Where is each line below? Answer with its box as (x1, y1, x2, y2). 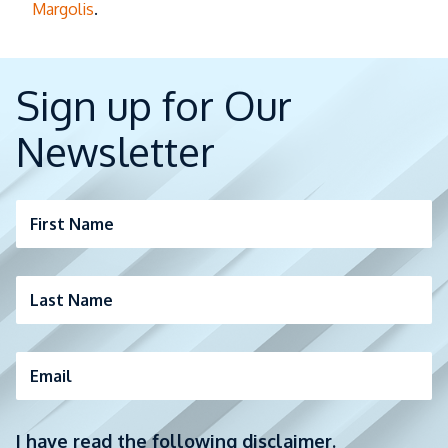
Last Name (30, 289, 113, 310)
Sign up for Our (16, 79, 292, 130)
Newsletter (16, 125, 215, 176)
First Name (30, 213, 114, 234)
